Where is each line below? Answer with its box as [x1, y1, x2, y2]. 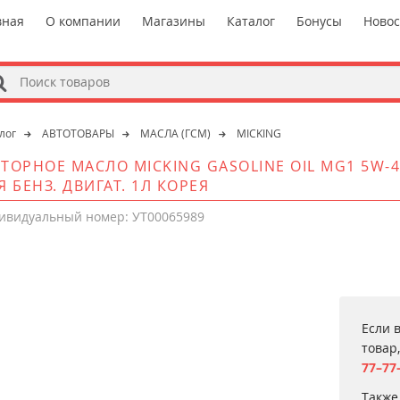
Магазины [142, 12, 206, 29]
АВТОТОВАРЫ [42, 125, 115, 140]
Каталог [227, 12, 276, 29]
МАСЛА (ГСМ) [140, 125, 212, 140]
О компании [46, 12, 121, 29]
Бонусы [296, 12, 343, 29]
